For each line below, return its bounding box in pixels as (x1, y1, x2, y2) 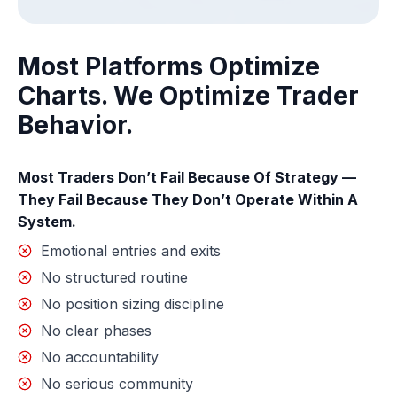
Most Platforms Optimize (18, 51, 320, 82)
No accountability (41, 348, 159, 367)
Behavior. (18, 110, 133, 141)
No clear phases (41, 322, 152, 340)
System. (18, 213, 76, 231)
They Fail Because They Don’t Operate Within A (18, 191, 358, 209)
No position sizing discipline (41, 295, 224, 314)
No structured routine (41, 269, 188, 287)
